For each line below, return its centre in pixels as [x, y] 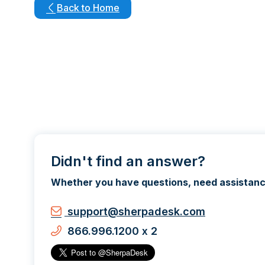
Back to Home [88, 7]
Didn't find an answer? [128, 161]
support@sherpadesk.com [135, 211]
